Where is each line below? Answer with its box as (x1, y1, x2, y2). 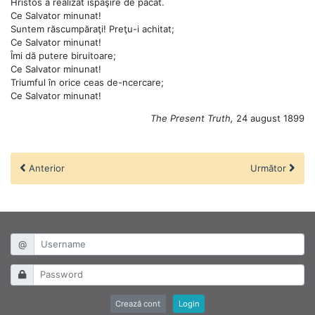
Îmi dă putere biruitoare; (11, 49, 116, 61)
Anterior (26, 162, 65, 174)
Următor (250, 162, 289, 174)
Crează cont (115, 298, 161, 309)
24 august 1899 (236, 112, 304, 124)
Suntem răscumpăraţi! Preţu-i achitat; (11, 22, 174, 34)
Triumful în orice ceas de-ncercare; (11, 76, 164, 88)
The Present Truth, (150, 112, 236, 124)
